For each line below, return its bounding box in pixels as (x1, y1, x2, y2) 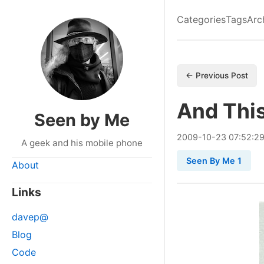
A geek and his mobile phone (21, 137, 143, 148)
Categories (177, 14, 226, 25)
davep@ (12, 211, 48, 223)
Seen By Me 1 (186, 156, 242, 166)
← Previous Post (186, 71, 248, 80)
